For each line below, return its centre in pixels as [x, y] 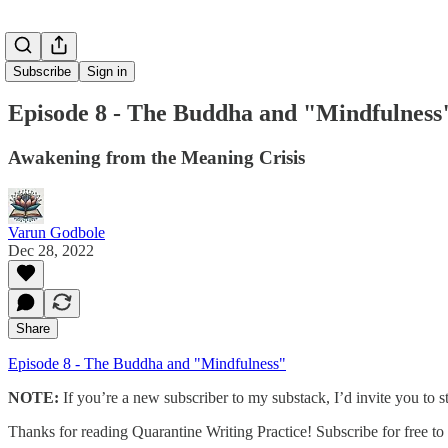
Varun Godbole [56, 232]
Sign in [107, 71]
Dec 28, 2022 [51, 250]
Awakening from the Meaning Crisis [156, 157]
